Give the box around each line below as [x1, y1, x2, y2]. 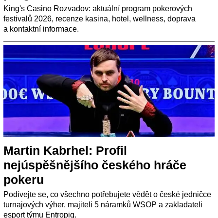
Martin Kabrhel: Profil [3, 143, 127, 157]
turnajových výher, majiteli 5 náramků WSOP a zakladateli [3, 200, 202, 209]
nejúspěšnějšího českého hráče [3, 158, 186, 172]
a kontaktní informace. [3, 24, 79, 33]
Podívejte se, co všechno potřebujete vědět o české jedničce [3, 190, 211, 199]
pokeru [3, 172, 44, 186]
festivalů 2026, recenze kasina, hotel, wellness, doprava [3, 14, 196, 23]
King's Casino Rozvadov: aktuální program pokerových [3, 4, 192, 13]
